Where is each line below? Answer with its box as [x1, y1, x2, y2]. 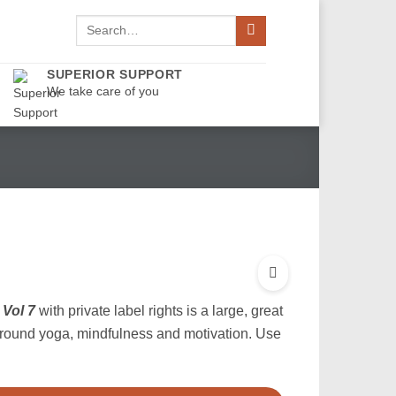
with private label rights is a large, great [34, 302, 283, 319]
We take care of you [46, 83, 159, 98]
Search [75, 17, 114, 30]
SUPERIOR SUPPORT [46, 66, 184, 81]
